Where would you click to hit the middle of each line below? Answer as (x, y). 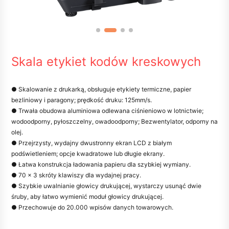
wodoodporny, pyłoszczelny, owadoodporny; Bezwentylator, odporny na (114, 121)
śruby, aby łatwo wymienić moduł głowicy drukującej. (87, 197)
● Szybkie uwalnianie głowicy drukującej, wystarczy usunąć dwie (106, 186)
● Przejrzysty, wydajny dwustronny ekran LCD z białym (91, 143)
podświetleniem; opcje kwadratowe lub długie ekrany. (88, 154)
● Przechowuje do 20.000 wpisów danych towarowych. (92, 207)
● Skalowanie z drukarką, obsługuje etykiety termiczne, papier (101, 89)
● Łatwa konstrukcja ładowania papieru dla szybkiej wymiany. (101, 164)
